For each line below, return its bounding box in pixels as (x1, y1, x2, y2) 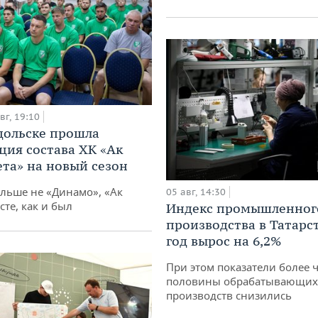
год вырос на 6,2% (166, 233, 281, 250)
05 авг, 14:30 (166, 186, 226, 199)
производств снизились (166, 288, 292, 303)
